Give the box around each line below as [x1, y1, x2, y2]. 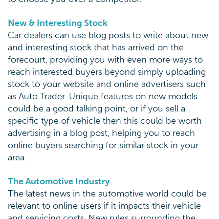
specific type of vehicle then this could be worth [8, 115, 202, 126]
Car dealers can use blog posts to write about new [8, 29, 208, 41]
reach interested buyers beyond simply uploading [8, 66, 206, 77]
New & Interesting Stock [8, 17, 108, 28]
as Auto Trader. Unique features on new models [8, 90, 197, 102]
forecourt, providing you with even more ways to [8, 54, 203, 65]
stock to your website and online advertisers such [8, 78, 206, 89]
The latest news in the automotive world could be [8, 188, 207, 199]
